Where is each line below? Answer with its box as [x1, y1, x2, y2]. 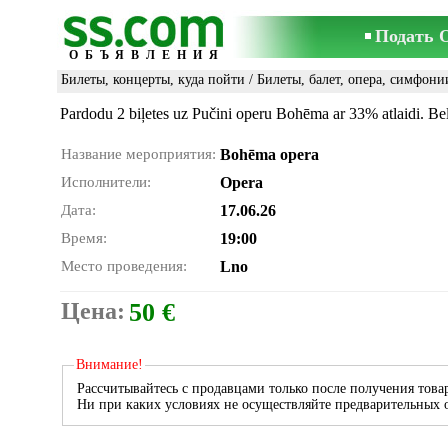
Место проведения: [61, 258, 187, 274]
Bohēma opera [220, 146, 319, 163]
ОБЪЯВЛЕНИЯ [69, 48, 225, 62]
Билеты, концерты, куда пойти [61, 72, 245, 87]
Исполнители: [61, 174, 151, 190]
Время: [61, 230, 107, 246]
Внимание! [75, 357, 143, 372]
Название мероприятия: [61, 146, 216, 162]
